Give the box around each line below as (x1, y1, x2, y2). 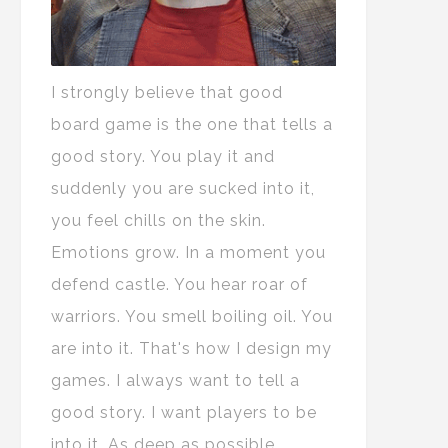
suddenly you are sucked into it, (51, 179, 315, 198)
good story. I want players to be (51, 403, 317, 422)
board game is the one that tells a (51, 115, 333, 134)
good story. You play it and (51, 147, 275, 166)
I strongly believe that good (51, 83, 283, 102)
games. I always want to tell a (51, 371, 300, 390)
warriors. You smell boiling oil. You (51, 307, 333, 326)
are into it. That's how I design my (51, 339, 332, 358)
